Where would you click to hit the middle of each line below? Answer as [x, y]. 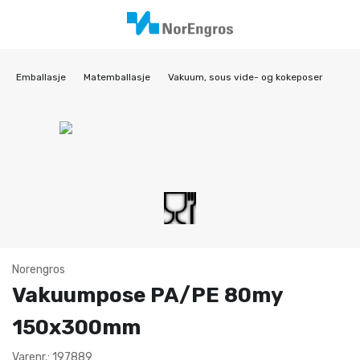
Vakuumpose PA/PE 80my [147, 295]
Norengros [39, 270]
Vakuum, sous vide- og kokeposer [245, 77]
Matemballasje [117, 77]
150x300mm [76, 327]
